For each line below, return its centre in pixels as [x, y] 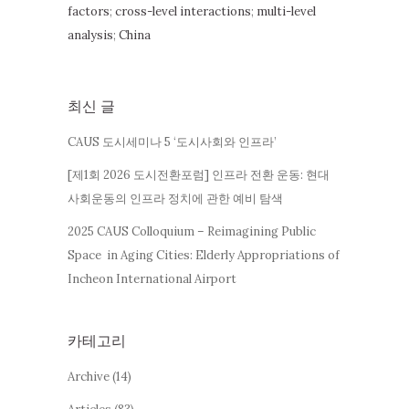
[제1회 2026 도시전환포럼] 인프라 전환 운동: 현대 [199, 174]
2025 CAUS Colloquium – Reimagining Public [192, 231]
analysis [90, 35]
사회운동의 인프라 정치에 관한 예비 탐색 [175, 198]
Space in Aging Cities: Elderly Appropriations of [204, 255]
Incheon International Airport [153, 278]
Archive [89, 376]
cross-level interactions [183, 11]
